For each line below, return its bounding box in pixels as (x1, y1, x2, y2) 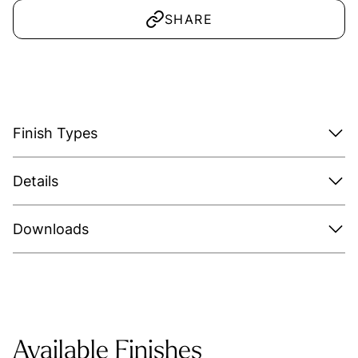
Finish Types (13, 124, 97, 141)
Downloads (13, 220, 89, 237)
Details (13, 172, 58, 189)
